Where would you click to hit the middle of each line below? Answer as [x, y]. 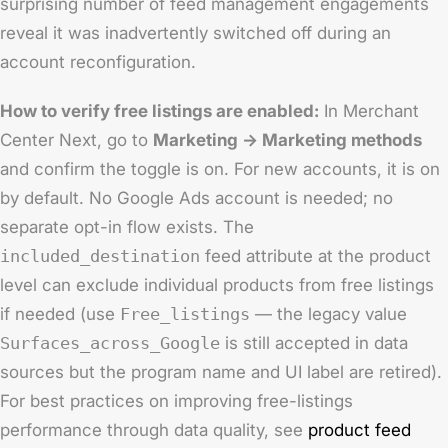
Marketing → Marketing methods [287, 140]
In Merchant [369, 111]
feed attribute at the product [315, 256]
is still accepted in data [314, 343]
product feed [359, 430]
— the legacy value [328, 314]
